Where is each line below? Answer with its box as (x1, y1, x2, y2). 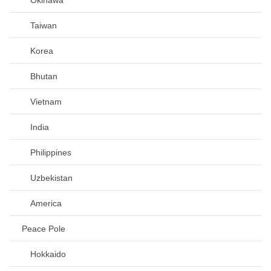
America (30, 198, 62, 208)
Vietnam (30, 96, 62, 106)
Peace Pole (22, 223, 65, 233)
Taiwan (30, 20, 57, 30)
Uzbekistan (30, 172, 73, 183)
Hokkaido (30, 249, 66, 259)
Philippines (30, 147, 71, 157)
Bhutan (30, 71, 57, 81)
